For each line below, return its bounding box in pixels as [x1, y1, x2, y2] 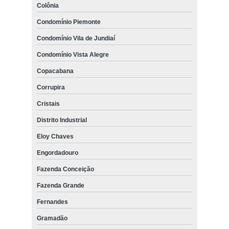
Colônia [36, 2, 59, 9]
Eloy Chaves [36, 132, 74, 140]
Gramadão [36, 214, 67, 222]
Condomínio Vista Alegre [36, 51, 109, 58]
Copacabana [36, 67, 74, 75]
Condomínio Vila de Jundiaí [36, 34, 115, 42]
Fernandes [36, 198, 68, 205]
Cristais [36, 100, 60, 107]
